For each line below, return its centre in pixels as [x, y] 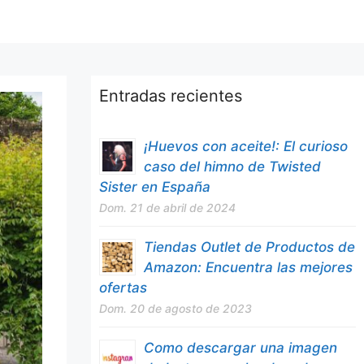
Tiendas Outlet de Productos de [249, 247]
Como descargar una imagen [240, 348]
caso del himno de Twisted [232, 167]
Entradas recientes [171, 96]
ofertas [123, 288]
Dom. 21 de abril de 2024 [167, 208]
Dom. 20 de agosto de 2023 [175, 308]
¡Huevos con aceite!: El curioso [246, 146]
